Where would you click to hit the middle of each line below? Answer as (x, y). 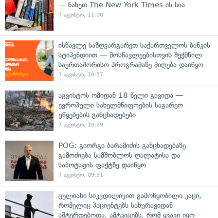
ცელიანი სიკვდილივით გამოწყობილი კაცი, (130, 195)
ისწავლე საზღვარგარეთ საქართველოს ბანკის (134, 45)
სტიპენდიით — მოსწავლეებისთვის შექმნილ (130, 55)
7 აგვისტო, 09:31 (81, 175)
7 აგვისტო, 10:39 (81, 125)
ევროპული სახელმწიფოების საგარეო (121, 105)
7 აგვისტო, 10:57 (81, 74)
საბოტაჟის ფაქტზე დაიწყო (102, 165)
